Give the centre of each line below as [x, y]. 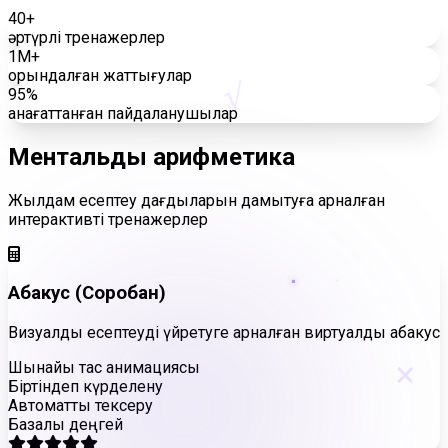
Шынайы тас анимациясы [104, 368]
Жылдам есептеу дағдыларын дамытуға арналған [196, 200]
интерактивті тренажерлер [108, 219]
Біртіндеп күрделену [85, 387]
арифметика [224, 156]
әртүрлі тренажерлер [86, 37]
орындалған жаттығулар [100, 75]
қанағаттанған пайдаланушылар [123, 113]
